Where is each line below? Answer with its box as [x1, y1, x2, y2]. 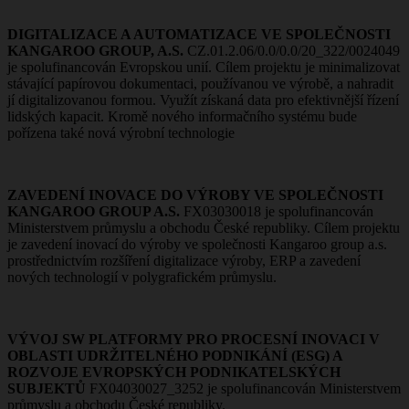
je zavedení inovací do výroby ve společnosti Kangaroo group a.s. [7, 236, 387, 252]
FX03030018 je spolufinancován [180, 203, 373, 219]
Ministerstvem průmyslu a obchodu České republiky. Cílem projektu [7, 219, 400, 236]
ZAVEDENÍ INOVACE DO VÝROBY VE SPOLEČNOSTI [7, 186, 383, 203]
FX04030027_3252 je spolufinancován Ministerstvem [86, 380, 401, 396]
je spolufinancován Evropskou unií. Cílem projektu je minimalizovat [7, 58, 400, 75]
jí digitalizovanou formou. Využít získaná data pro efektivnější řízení [7, 91, 399, 108]
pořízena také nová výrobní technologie [7, 124, 235, 141]
